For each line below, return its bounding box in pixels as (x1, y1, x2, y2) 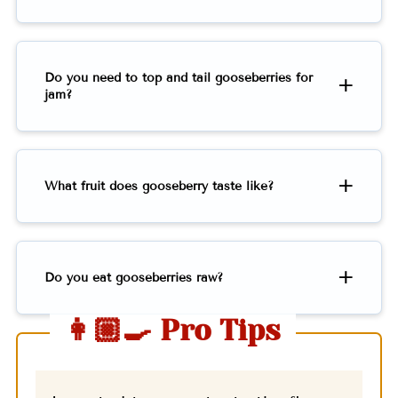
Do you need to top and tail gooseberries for (44, 70, 313, 86)
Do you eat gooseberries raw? (44, 270, 223, 286)
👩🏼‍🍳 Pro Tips (64, 314, 282, 348)
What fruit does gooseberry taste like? (44, 179, 274, 195)
